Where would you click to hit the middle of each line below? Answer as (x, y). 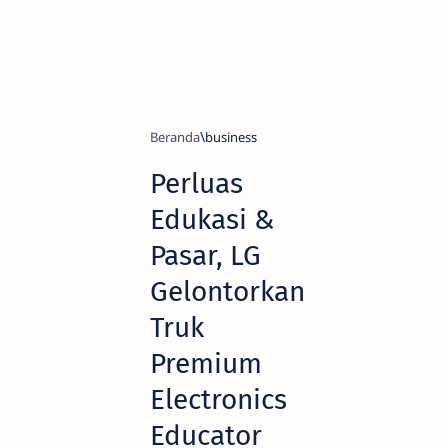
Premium (206, 363)
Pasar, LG (205, 255)
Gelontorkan (227, 291)
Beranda (175, 137)
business (231, 137)
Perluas (196, 183)
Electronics (218, 399)
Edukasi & (212, 219)
